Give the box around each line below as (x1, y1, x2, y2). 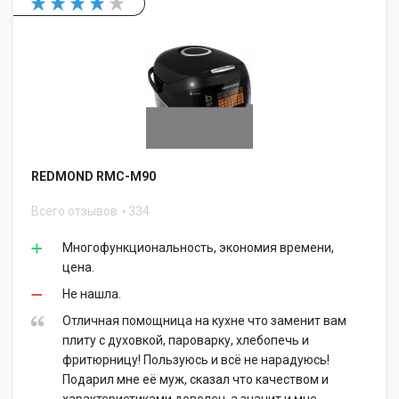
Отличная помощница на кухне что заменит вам (62, 313, 346, 328)
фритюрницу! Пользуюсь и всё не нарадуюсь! (62, 353, 330, 367)
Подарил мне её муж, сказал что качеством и (62, 372, 329, 387)
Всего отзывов (31, 204, 120, 218)
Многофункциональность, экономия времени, (62, 240, 334, 255)
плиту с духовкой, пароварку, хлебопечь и (62, 333, 309, 347)
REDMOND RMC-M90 (31, 169, 156, 183)
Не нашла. (62, 287, 121, 301)
